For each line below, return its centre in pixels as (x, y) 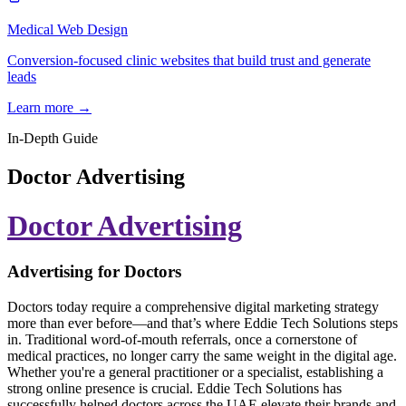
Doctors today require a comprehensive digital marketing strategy (193, 306)
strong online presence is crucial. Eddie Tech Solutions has (174, 388)
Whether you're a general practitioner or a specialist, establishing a (195, 372)
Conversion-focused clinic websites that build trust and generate (189, 61)
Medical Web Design (68, 30)
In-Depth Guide (53, 139)
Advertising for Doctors (94, 272)
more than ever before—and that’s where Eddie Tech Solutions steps (203, 323)
